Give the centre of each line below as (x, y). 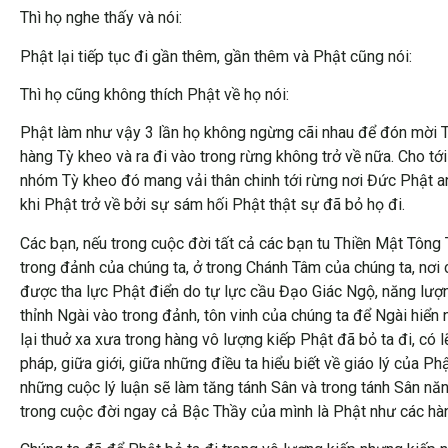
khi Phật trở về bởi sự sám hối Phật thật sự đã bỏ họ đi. (212, 205)
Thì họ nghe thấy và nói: (101, 18)
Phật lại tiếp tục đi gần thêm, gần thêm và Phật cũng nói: (216, 56)
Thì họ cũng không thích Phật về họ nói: (154, 95)
